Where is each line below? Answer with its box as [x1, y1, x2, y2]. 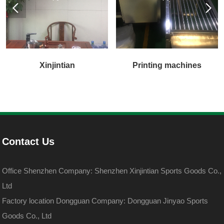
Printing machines [132, 61, 202, 70]
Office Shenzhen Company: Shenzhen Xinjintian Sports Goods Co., [2, 166, 222, 175]
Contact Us [2, 136, 55, 147]
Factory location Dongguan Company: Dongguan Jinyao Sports [2, 196, 208, 205]
